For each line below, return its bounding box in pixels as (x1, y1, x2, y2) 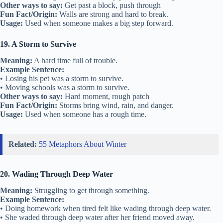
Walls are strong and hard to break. (57, 10, 168, 19)
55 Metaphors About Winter (39, 139, 126, 148)
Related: (8, 139, 37, 148)
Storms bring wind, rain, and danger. (57, 101, 174, 110)
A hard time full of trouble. (32, 56, 117, 65)
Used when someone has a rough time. (23, 110, 146, 118)
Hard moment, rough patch (63, 92, 149, 101)
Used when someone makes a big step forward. (23, 19, 173, 28)
